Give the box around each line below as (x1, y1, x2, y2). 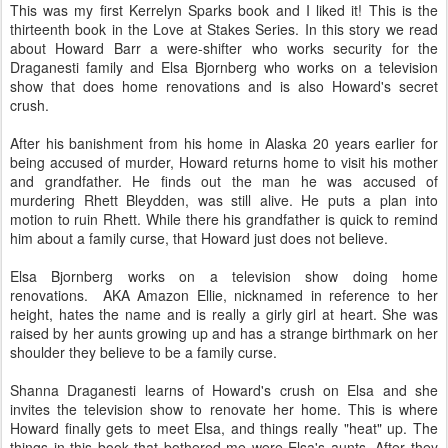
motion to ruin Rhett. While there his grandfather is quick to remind (10, 209, 438, 229)
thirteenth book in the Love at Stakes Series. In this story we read (10, 19, 438, 39)
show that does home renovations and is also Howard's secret (10, 76, 438, 96)
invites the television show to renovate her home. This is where (10, 399, 438, 419)
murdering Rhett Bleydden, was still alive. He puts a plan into (10, 190, 438, 210)
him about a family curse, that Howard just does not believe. (10, 228, 388, 248)
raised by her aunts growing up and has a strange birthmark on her (10, 323, 438, 343)
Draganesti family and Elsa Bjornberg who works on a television (10, 57, 438, 77)
